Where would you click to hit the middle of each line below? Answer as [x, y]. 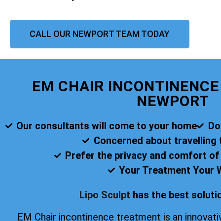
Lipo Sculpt [105, 195]
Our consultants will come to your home [107, 126]
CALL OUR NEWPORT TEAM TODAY [100, 34]
